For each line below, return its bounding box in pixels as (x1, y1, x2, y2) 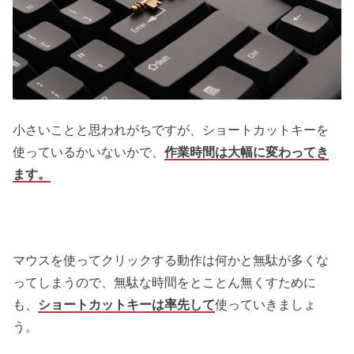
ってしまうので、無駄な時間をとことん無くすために (13, 275, 317, 290)
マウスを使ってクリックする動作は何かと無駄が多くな (13, 253, 330, 268)
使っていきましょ (215, 297, 317, 312)
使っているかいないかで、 (13, 145, 165, 160)
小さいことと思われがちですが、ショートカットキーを (13, 122, 330, 137)
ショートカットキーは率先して (38, 297, 216, 312)
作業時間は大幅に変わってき (164, 145, 330, 160)
